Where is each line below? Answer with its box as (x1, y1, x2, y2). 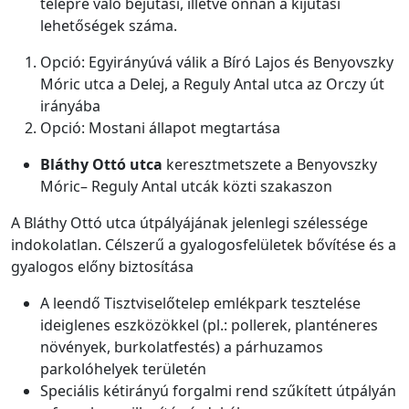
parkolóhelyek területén (40, 359, 206, 380)
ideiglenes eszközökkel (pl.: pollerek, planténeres (40, 315, 378, 336)
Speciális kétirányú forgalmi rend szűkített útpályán (40, 381, 396, 402)
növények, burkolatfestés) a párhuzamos (40, 337, 323, 358)
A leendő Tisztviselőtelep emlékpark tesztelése (40, 293, 361, 314)
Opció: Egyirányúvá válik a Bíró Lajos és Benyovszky (40, 52, 393, 73)
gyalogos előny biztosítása (11, 257, 194, 278)
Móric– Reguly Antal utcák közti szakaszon (40, 176, 332, 197)
